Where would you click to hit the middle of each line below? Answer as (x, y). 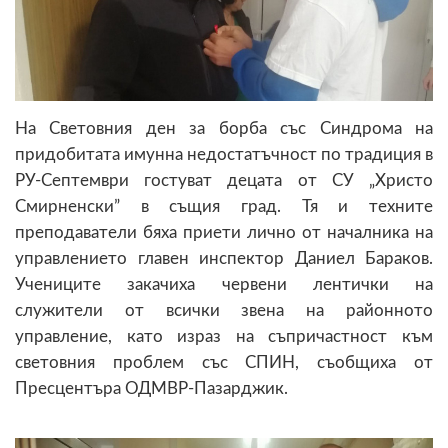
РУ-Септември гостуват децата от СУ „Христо (224, 180)
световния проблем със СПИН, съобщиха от (224, 362)
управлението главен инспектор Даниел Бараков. (224, 258)
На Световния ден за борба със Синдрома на (224, 128)
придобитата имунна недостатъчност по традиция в (224, 154)
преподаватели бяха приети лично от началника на (224, 232)
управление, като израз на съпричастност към (224, 336)
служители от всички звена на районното (224, 310)
